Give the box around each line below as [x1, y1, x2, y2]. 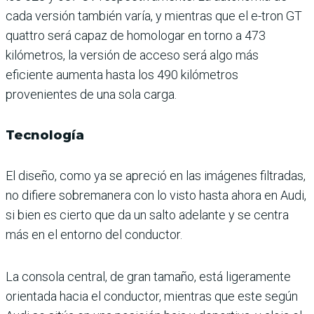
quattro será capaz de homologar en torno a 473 [6, 28, 266, 43]
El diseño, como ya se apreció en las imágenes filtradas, [6, 168, 306, 184]
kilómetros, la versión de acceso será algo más [6, 48, 259, 63]
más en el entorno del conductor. [6, 227, 182, 243]
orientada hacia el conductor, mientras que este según [6, 289, 298, 304]
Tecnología [6, 128, 84, 144]
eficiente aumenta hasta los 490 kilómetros [6, 67, 238, 83]
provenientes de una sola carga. [6, 87, 177, 102]
